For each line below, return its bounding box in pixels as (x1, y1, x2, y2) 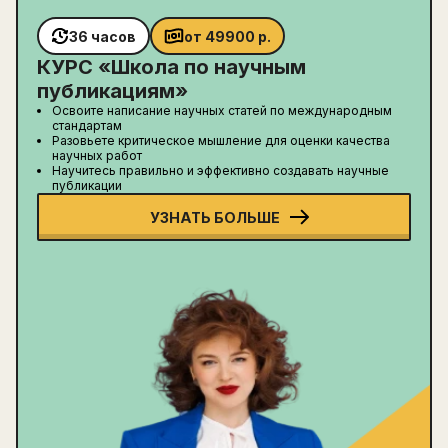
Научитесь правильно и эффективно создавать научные (52, 163, 389, 179)
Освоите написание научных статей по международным (52, 103, 392, 119)
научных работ (52, 148, 142, 164)
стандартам (52, 118, 122, 134)
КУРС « (37, 55, 111, 80)
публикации (52, 178, 122, 194)
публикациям (37, 79, 175, 104)
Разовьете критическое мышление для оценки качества (52, 133, 390, 149)
